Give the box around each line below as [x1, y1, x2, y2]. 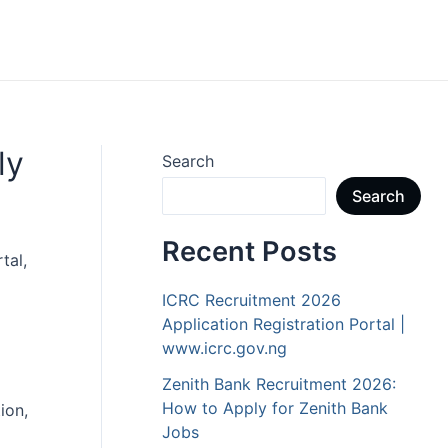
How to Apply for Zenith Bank [162, 398, 388, 419]
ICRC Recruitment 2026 [162, 290, 341, 311]
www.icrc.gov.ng [162, 338, 287, 359]
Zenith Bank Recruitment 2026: [162, 374, 396, 395]
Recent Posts [162, 235, 337, 269]
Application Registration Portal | [162, 314, 405, 335]
